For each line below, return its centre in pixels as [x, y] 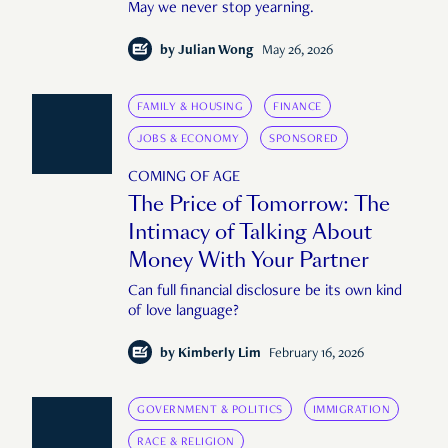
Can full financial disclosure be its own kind [265, 292]
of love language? [183, 312]
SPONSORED [304, 139]
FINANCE [297, 107]
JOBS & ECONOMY [188, 139]
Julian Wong [216, 51]
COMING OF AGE [184, 178]
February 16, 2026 [316, 354]
